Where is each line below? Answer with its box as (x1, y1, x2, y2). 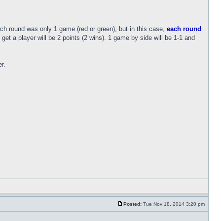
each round (167, 25, 201, 33)
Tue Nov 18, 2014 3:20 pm (142, 201, 206, 207)
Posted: (123, 201, 142, 207)
